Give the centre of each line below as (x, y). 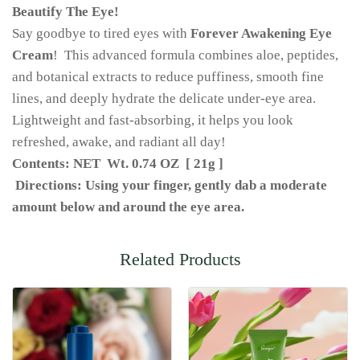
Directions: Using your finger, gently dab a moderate (170, 186)
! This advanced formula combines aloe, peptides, (196, 55)
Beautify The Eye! (65, 12)
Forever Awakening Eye (261, 34)
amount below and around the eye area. (128, 207)
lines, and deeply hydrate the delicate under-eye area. (164, 99)
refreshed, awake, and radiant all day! (119, 142)
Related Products (180, 259)
